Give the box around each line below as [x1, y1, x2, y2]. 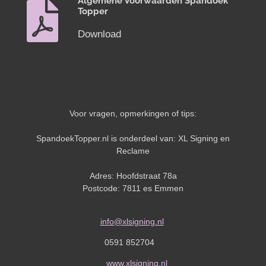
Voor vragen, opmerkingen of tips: [69, 108, 197, 118]
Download [77, 28, 121, 40]
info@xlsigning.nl [100, 216, 164, 226]
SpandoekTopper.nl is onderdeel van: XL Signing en [36, 133, 230, 143]
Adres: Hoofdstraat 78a [89, 170, 177, 180]
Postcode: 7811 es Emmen [83, 183, 183, 193]
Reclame [116, 145, 150, 156]
